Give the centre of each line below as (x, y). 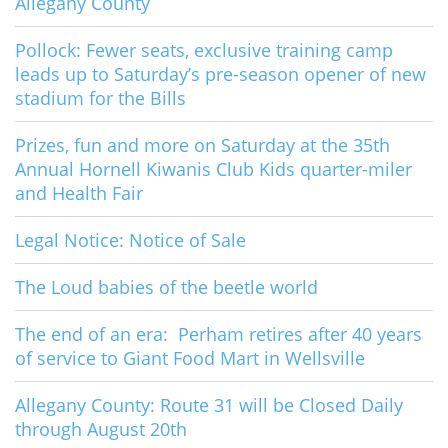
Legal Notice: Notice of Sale (130, 240)
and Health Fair (79, 193)
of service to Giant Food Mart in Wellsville (190, 358)
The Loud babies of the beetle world (166, 287)
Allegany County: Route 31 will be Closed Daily (209, 405)
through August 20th (101, 429)
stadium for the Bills (100, 98)
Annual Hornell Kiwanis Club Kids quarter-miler (213, 169)
